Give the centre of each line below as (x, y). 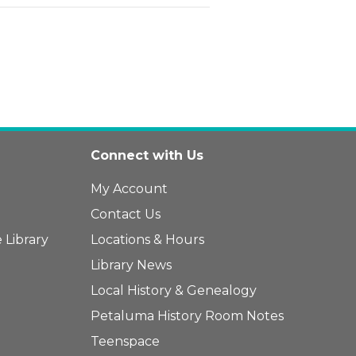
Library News (132, 265)
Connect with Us (147, 155)
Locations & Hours (148, 239)
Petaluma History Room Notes (188, 315)
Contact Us (126, 214)
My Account (130, 188)
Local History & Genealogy (174, 290)
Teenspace (126, 341)
